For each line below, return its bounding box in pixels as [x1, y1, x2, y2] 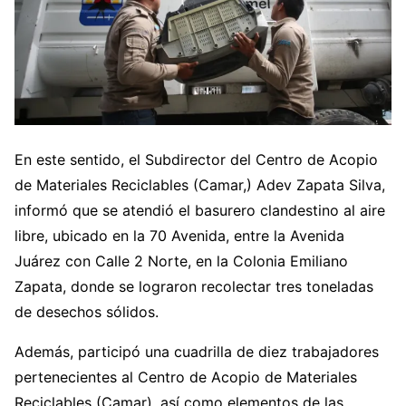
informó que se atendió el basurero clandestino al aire [14, 200, 385, 219]
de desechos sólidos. [14, 302, 159, 321]
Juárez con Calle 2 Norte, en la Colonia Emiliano [14, 251, 348, 270]
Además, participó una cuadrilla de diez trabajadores [14, 342, 379, 361]
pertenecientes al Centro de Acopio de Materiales [14, 367, 357, 386]
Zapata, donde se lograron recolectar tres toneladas [14, 276, 373, 295]
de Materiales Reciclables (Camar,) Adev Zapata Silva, [14, 175, 385, 194]
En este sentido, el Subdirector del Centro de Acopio [14, 150, 378, 169]
